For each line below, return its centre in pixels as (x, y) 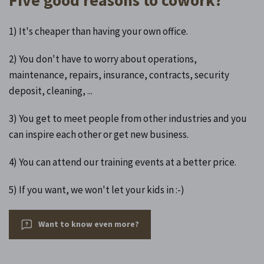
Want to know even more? (89, 224)
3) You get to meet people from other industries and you (128, 118)
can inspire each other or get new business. (99, 134)
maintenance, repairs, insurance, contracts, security (119, 75)
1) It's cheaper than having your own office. (98, 31)
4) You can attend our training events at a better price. (123, 162)
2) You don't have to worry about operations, (103, 59)
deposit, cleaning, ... (51, 90)
